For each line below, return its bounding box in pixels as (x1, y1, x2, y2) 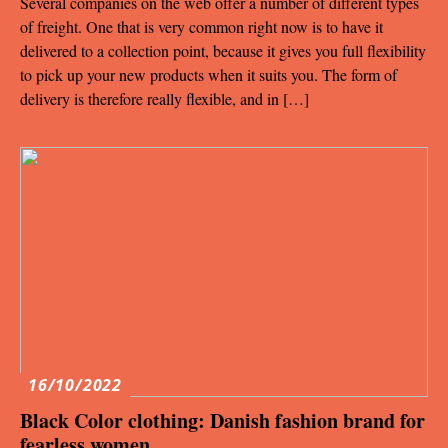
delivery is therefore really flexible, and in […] (20, 87, 309, 109)
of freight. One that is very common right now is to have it (20, 15, 383, 37)
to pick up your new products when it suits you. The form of (20, 63, 397, 85)
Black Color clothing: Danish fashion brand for (20, 405, 425, 435)
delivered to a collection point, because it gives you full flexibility (20, 39, 426, 61)
